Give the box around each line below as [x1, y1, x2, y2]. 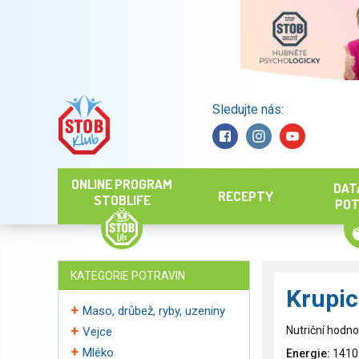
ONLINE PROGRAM [71, 175, 172, 192]
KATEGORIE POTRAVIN [71, 269, 185, 282]
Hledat [149, 117, 184, 131]
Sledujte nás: [212, 101, 284, 117]
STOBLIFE [93, 192, 151, 208]
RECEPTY [217, 188, 273, 204]
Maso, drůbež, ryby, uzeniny [83, 304, 225, 318]
